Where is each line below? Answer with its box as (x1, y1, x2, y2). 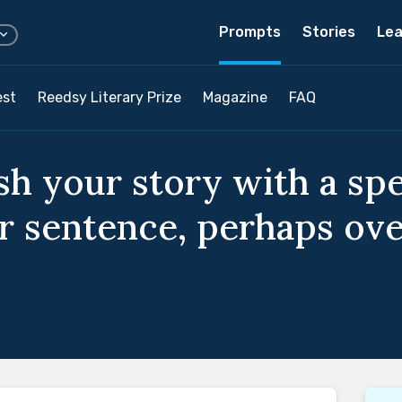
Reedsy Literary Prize (38, 89, 181, 106)
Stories (302, 23, 355, 40)
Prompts (219, 23, 281, 40)
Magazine (203, 89, 267, 106)
